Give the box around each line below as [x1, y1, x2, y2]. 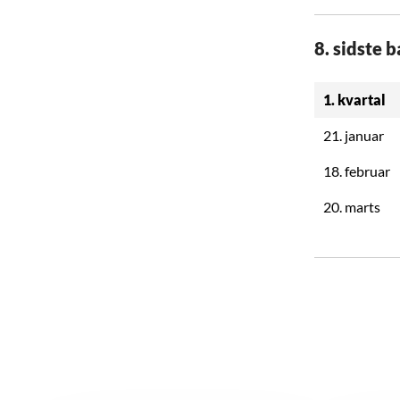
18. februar [323, 162, 390, 179]
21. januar [323, 126, 387, 144]
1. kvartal [323, 90, 386, 108]
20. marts [323, 197, 380, 215]
